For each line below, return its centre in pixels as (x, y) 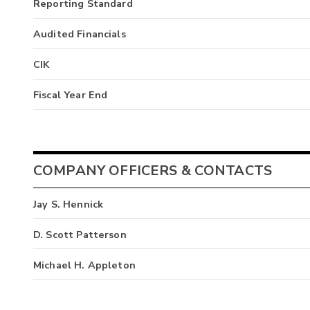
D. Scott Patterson (80, 234)
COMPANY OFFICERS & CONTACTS (153, 171)
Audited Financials (80, 34)
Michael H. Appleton (84, 265)
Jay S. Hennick (69, 204)
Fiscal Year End (71, 95)
